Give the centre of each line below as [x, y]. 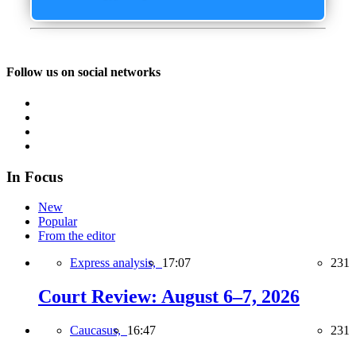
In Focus [35, 176]
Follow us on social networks [83, 72]
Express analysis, [116, 263]
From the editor [77, 236]
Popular [58, 222]
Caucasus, [99, 331]
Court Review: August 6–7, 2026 [169, 297]
